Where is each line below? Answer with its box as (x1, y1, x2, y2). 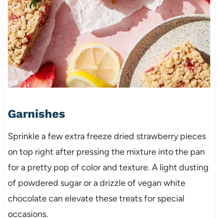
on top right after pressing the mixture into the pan (7, 146, 205, 157)
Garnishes (7, 107, 65, 121)
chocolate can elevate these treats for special (7, 193, 184, 204)
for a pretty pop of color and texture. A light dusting (7, 162, 209, 173)
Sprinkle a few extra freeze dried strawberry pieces (7, 130, 206, 142)
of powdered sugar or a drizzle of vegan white (7, 177, 185, 188)
